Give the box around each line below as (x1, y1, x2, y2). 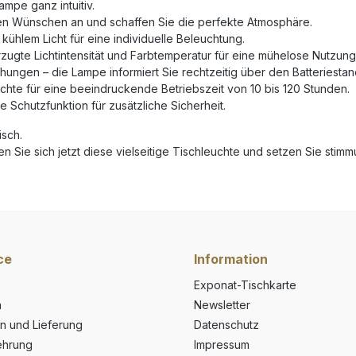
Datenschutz (194, 318, 259, 331)
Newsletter (194, 298, 250, 311)
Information (194, 251, 268, 267)
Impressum (194, 338, 250, 351)
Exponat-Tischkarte (194, 278, 296, 292)
